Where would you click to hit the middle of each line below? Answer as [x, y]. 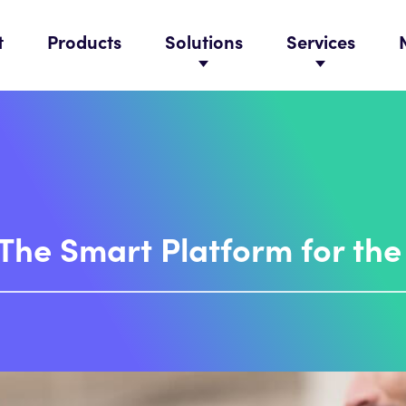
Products [84, 45]
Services [321, 45]
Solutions [204, 45]
